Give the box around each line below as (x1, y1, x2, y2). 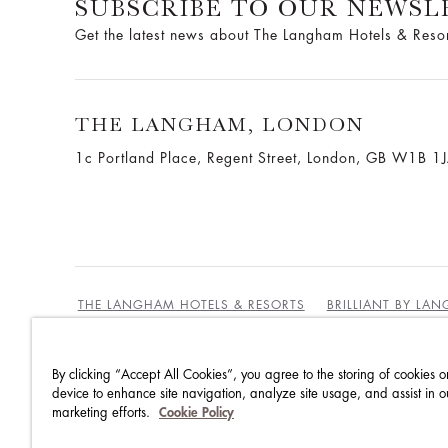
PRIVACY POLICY (77, 407, 182, 420)
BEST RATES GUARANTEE (77, 377, 234, 390)
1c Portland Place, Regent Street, (74, 151, 307, 166)
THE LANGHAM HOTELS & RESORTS (77, 299, 305, 312)
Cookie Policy (159, 406, 234, 419)
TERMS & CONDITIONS (264, 377, 412, 390)
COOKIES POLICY (212, 407, 323, 420)
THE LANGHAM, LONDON (74, 113, 364, 137)
